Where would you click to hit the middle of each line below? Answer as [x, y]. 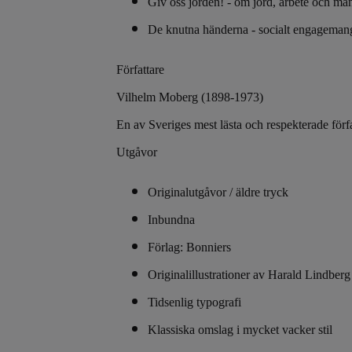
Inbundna [171, 219]
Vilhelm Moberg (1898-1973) [190, 97]
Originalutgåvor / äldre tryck [218, 192]
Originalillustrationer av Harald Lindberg [249, 274]
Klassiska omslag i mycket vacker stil [240, 329]
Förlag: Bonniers [189, 247]
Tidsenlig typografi [194, 302]
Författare [140, 69]
